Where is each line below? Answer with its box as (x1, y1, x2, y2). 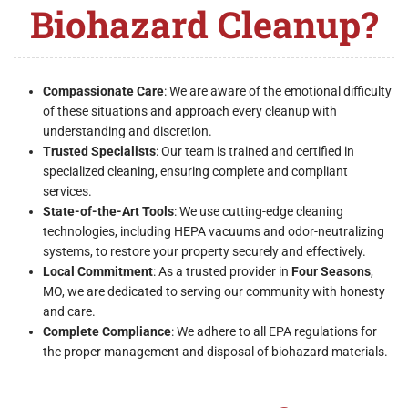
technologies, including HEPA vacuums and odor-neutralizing (43, 224, 384, 239)
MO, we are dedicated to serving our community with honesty (43, 284, 385, 299)
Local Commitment (43, 264, 153, 279)
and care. (43, 304, 96, 319)
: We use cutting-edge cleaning (174, 204, 343, 219)
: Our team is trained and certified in (156, 144, 354, 158)
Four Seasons (291, 264, 371, 279)
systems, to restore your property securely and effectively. (43, 244, 366, 259)
